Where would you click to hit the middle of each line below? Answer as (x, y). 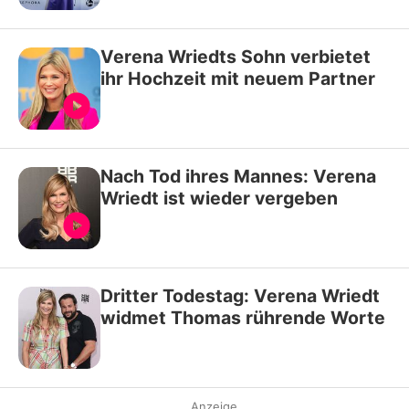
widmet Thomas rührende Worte (243, 317)
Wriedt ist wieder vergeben (219, 198)
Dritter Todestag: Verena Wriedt (240, 295)
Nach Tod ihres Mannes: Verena (238, 176)
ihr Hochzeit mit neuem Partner (238, 78)
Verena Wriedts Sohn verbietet (236, 56)
